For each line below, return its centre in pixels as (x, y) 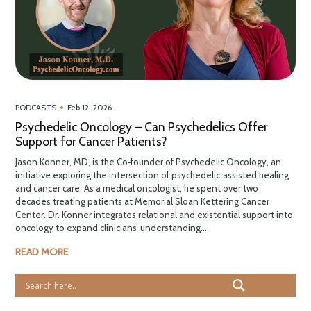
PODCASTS (36, 108)
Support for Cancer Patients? (91, 142)
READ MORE (42, 252)
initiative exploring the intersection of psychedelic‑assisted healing (152, 175)
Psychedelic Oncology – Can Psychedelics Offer (142, 127)
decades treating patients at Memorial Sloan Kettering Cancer (143, 202)
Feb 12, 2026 (90, 108)
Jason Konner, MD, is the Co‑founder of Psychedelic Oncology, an (149, 162)
